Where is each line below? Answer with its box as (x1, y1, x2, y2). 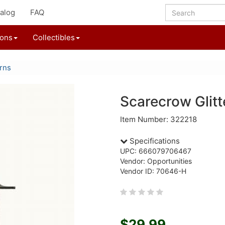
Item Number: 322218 (120, 115, 197, 124)
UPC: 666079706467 (120, 147, 191, 155)
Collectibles (33, 33, 75, 42)
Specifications (128, 136, 180, 146)
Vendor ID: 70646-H (120, 167, 186, 175)
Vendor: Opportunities (120, 157, 192, 165)
